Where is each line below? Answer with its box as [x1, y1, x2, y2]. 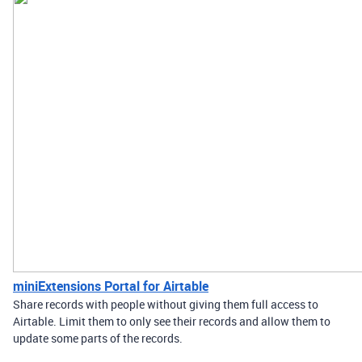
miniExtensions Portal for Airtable [13, 277, 208, 295]
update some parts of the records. [13, 330, 183, 346]
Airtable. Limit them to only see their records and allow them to [13, 314, 330, 329]
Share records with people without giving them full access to [13, 297, 318, 312]
